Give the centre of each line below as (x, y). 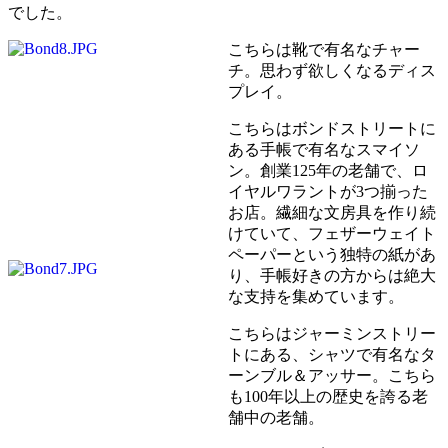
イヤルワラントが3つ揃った (328, 191)
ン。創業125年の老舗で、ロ (328, 170)
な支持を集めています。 (316, 296)
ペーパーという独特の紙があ (332, 254)
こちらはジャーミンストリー (332, 333)
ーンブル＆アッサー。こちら (332, 375)
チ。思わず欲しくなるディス (332, 70)
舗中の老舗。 (276, 417)
